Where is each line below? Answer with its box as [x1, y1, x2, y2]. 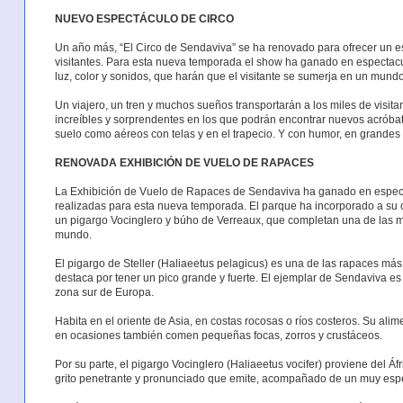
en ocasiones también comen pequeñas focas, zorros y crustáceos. [54, 328, 382, 342]
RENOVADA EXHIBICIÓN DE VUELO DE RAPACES [54, 156, 314, 169]
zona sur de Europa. [54, 285, 154, 299]
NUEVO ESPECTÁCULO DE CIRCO [54, 12, 234, 25]
